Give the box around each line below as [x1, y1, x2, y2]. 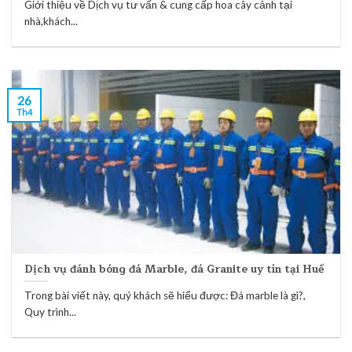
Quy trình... [24, 306, 77, 319]
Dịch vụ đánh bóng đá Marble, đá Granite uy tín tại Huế [24, 259, 325, 278]
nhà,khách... [24, 15, 79, 28]
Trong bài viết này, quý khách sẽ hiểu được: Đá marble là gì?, [24, 289, 306, 302]
